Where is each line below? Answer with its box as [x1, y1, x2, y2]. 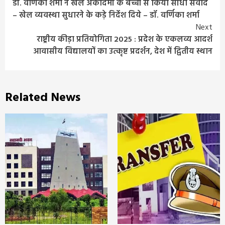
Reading [12, 2, 69, 26]
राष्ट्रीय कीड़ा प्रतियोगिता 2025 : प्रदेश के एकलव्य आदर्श [35, 33, 212, 46]
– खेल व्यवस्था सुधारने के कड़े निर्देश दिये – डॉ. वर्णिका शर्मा [13, 9, 199, 22]
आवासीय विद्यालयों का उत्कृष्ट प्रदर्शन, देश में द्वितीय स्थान [33, 45, 212, 58]
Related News [5, 88, 80, 107]
